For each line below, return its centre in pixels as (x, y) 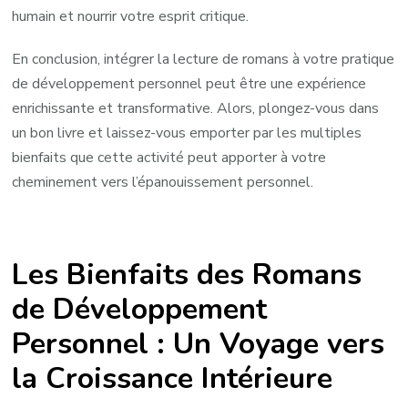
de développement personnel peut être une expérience (189, 84)
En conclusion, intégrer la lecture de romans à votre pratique (204, 60)
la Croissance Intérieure (173, 378)
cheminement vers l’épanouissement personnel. (163, 183)
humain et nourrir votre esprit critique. (131, 17)
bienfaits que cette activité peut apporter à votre (169, 158)
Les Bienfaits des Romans (187, 274)
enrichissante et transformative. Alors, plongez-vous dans (196, 109)
